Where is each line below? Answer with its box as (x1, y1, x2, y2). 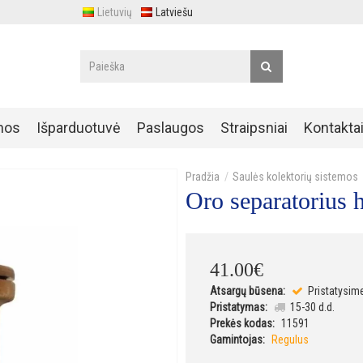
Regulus (271, 332, 309, 346)
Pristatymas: (210, 300, 267, 314)
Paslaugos (136, 119, 204, 137)
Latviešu (156, 6, 194, 19)
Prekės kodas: (210, 316, 275, 330)
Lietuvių (97, 6, 133, 19)
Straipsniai (220, 119, 288, 137)
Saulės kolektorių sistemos (233, 170, 359, 184)
